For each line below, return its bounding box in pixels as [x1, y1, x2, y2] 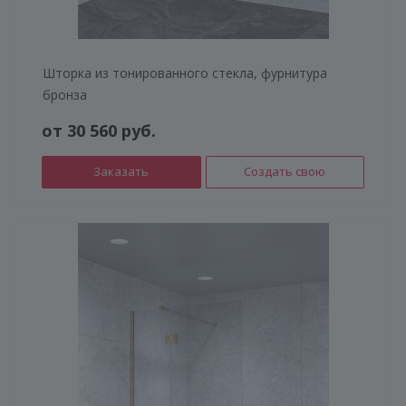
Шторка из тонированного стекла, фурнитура [43, 63, 327, 82]
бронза [43, 85, 87, 103]
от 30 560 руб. [42, 119, 156, 141]
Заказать [93, 162, 150, 179]
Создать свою [244, 162, 326, 179]
